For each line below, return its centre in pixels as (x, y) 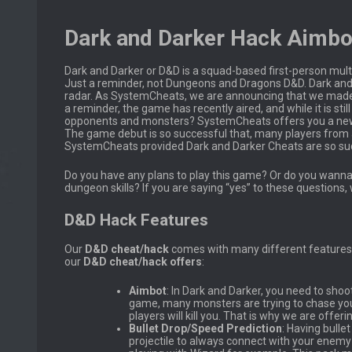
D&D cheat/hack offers (143, 262)
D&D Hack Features (136, 220)
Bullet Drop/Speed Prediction (205, 329)
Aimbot (148, 291)
